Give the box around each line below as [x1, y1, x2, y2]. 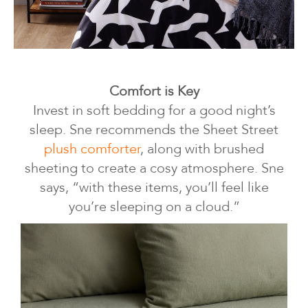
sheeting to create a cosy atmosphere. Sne [24, 159, 284, 178]
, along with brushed [140, 140, 264, 159]
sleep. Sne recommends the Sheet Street [30, 120, 278, 140]
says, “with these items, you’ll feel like [39, 178, 269, 197]
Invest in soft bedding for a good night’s [32, 101, 276, 120]
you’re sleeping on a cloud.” [68, 197, 240, 217]
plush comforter [44, 140, 140, 159]
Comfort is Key [109, 82, 199, 101]
